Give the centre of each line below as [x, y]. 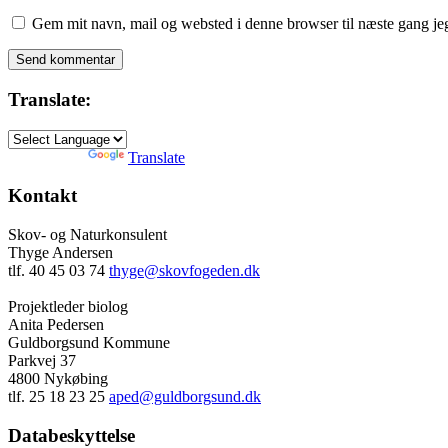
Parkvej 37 [42, 360]
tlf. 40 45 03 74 [58, 270]
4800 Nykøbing [58, 378]
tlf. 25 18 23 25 [58, 396]
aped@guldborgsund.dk [185, 396]
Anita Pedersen [56, 324]
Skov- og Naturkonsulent [87, 234]
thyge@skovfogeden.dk [184, 270]
